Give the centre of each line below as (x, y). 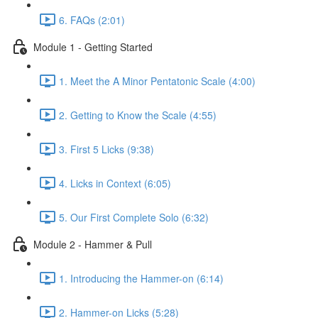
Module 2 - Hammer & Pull (93, 244)
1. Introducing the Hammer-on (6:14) (141, 278)
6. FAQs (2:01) (92, 20)
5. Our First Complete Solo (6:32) (134, 217)
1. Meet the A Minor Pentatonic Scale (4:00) (157, 81)
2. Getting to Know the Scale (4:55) (138, 115)
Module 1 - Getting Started (93, 46)
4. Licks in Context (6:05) (115, 183)
